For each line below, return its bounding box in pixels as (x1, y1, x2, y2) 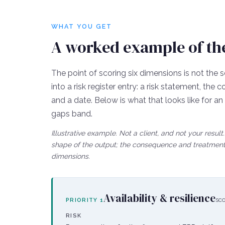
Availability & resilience (103, 190, 216, 205)
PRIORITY (66, 196, 100, 203)
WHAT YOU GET (51, 22, 112, 30)
